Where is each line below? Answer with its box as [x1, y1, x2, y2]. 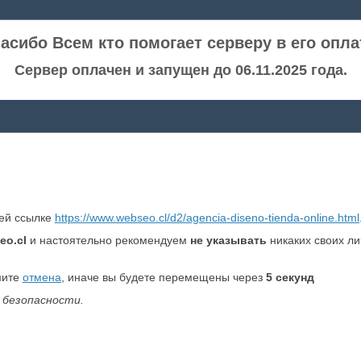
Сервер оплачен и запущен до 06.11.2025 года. [14, 62, 347, 78]
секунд [272, 271, 314, 284]
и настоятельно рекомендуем [26, 234, 190, 247]
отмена [22, 271, 61, 284]
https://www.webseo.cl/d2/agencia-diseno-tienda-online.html [54, 211, 359, 224]
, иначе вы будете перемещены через [60, 271, 266, 284]
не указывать [189, 234, 267, 247]
